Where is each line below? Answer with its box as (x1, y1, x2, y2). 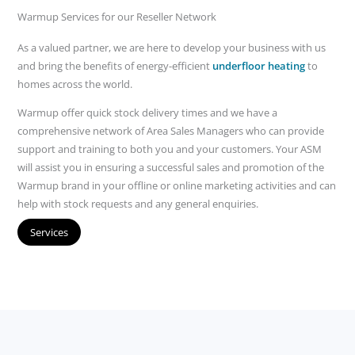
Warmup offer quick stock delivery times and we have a (17, 105, 278, 120)
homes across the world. (17, 77, 133, 92)
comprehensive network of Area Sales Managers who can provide (17, 124, 325, 139)
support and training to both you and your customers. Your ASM (17, 142, 323, 157)
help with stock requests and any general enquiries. (17, 197, 259, 212)
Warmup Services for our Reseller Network (17, 10, 217, 25)
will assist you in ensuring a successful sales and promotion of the (17, 160, 325, 175)
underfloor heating (212, 59, 306, 74)
